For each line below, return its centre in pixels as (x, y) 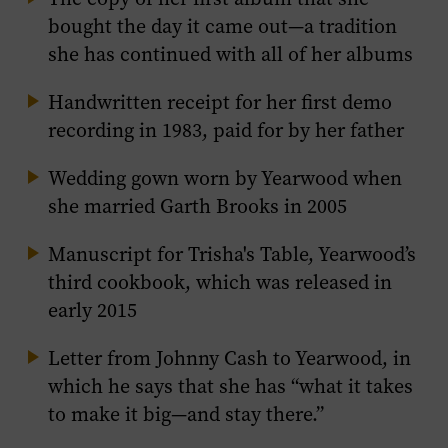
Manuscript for (118, 254)
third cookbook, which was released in (220, 282)
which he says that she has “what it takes (230, 386)
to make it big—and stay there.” (186, 414)
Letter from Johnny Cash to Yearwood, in (229, 358)
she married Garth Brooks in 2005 (197, 206)
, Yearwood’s (362, 254)
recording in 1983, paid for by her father (226, 130)
